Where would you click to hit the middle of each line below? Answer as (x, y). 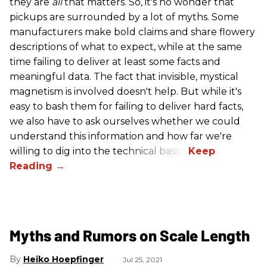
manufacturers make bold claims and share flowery (132, 32)
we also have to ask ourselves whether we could (125, 122)
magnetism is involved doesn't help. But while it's (125, 92)
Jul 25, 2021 (142, 260)
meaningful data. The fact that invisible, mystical (124, 77)
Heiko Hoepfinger (63, 260)
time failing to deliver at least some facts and (115, 62)
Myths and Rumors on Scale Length (130, 235)
